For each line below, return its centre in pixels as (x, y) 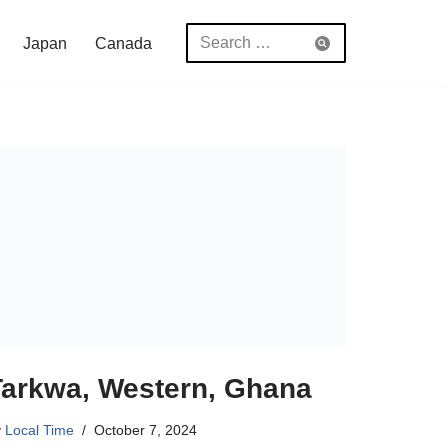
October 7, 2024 (145, 429)
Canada (123, 44)
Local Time (39, 429)
